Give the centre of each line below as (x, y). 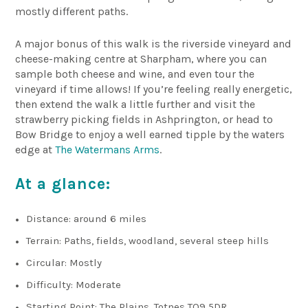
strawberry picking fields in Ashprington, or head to (144, 119)
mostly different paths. (72, 11)
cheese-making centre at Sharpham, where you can (141, 58)
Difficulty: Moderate (74, 284)
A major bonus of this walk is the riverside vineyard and (154, 43)
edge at (35, 149)
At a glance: (63, 184)
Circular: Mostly (64, 262)
